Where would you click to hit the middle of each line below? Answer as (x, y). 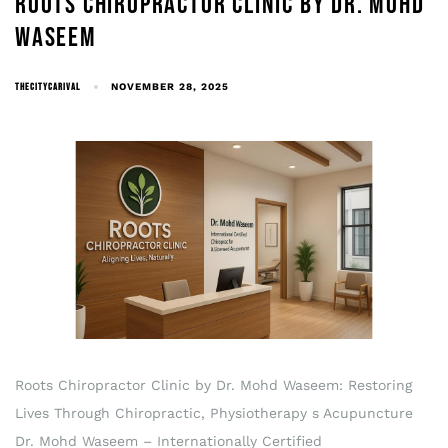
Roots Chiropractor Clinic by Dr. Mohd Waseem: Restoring (213, 384)
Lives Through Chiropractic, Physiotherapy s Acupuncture (214, 412)
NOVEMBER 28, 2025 (170, 86)
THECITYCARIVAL (47, 86)
